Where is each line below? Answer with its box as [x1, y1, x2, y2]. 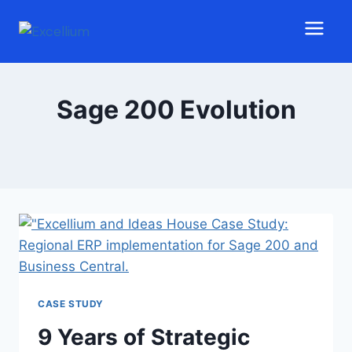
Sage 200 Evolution [56, 94, 296, 125]
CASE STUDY [38, 298, 104, 310]
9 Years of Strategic [38, 323, 250, 350]
